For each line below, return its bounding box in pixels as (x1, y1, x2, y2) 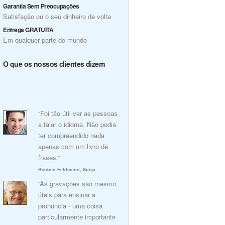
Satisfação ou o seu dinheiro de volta (3, 12, 111, 21)
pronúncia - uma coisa (38, 201, 102, 210)
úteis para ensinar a (38, 190, 95, 199)
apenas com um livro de (38, 142, 108, 151)
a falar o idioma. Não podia (38, 120, 116, 129)
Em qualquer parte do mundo (3, 35, 87, 45)
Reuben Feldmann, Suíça (38, 166, 95, 173)
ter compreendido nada (38, 131, 104, 140)
